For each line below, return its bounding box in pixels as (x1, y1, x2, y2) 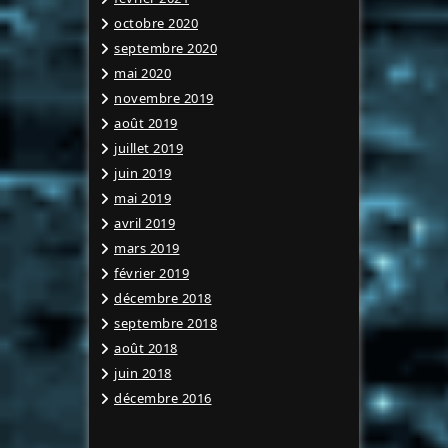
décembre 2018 (114, 289, 212, 308)
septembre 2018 (114, 314, 217, 333)
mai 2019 (114, 189, 171, 208)
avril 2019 (114, 214, 175, 233)
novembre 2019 (114, 89, 214, 108)
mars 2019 (114, 239, 180, 258)
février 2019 (114, 264, 189, 283)
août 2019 (114, 114, 178, 133)
